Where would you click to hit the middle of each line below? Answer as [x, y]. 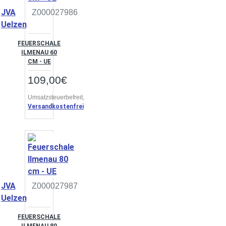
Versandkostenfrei [56, 106]
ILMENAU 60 [39, 52]
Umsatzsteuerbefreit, [57, 97]
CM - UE [39, 62]
